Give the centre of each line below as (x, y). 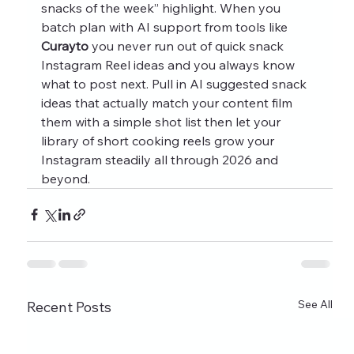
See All (315, 304)
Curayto (64, 45)
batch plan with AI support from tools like (166, 26)
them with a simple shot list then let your (162, 121)
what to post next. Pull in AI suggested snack (175, 83)
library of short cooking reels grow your (159, 140)
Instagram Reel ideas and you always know (169, 64)
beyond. (65, 178)
